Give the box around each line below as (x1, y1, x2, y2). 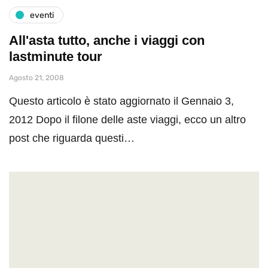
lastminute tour (9, 49, 102, 65)
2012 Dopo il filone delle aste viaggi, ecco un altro (9, 114, 246, 126)
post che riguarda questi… (9, 132, 135, 145)
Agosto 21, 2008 (9, 74, 64, 83)
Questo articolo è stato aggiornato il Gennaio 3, (9, 95, 234, 108)
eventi (30, 10, 54, 20)
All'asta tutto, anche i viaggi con (9, 33, 205, 48)
